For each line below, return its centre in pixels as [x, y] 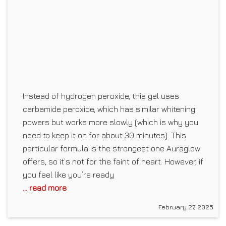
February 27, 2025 [186, 207]
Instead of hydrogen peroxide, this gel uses [101, 96]
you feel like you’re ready [68, 174]
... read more [45, 187]
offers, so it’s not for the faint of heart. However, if [113, 161]
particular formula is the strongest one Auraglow [111, 148]
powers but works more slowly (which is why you [110, 122]
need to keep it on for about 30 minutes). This [104, 135]
